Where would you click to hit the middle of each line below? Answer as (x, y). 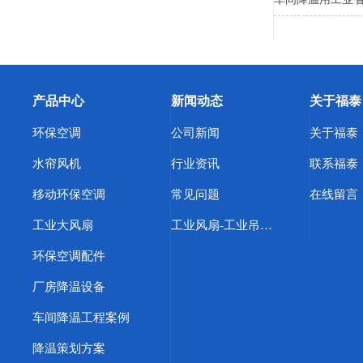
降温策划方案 (69, 348)
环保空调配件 (69, 256)
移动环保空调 (69, 194)
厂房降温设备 (69, 287)
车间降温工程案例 (81, 318)
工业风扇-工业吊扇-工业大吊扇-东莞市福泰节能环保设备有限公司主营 (266, 225)
